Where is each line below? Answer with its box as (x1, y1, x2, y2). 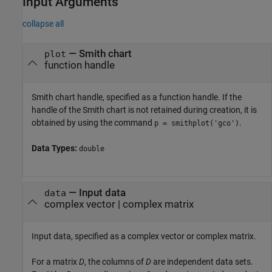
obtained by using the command (32, 118, 154, 128)
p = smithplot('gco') (154, 119, 239, 128)
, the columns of (84, 257, 146, 267)
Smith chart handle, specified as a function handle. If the (32, 92, 242, 103)
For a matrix (32, 257, 79, 267)
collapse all (22, 18, 64, 29)
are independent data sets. (151, 257, 253, 267)
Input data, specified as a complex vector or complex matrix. (32, 231, 256, 242)
